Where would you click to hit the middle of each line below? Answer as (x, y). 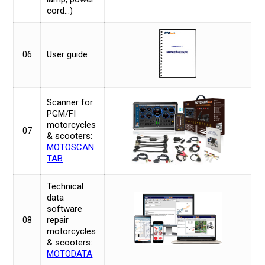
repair (58, 220)
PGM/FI (62, 113)
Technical (65, 186)
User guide (67, 54)
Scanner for (70, 102)
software (65, 209)
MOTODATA (70, 253)
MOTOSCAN (71, 147)
